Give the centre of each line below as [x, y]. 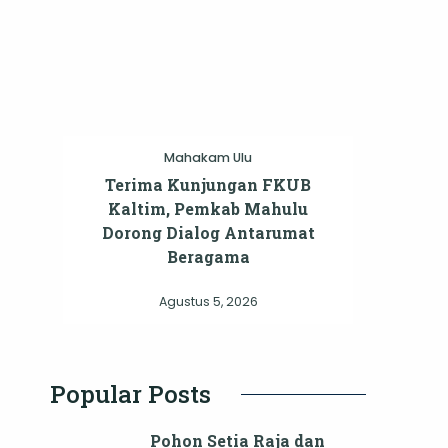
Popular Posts [130, 394]
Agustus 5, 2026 [208, 302]
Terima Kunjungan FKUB [208, 185]
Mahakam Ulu [208, 158]
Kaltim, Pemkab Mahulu [208, 209]
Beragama [208, 257]
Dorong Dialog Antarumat [208, 233]
